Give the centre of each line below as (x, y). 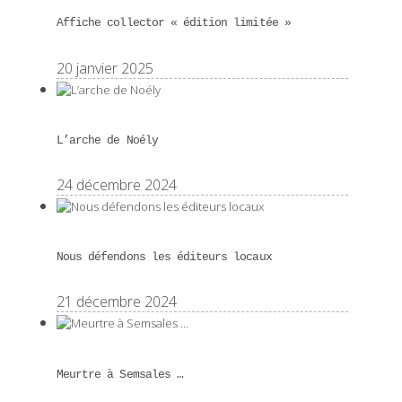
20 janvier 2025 (105, 68)
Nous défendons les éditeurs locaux (164, 258)
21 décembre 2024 (117, 302)
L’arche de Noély (107, 140)
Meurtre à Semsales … (120, 374)
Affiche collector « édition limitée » (174, 23)
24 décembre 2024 (117, 185)
